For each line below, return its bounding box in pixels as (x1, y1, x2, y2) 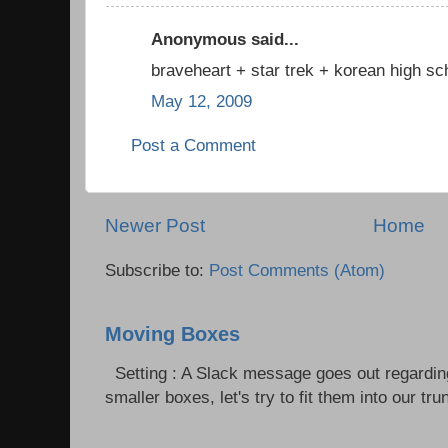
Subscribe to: (105, 259, 209, 280)
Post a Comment (131, 134, 256, 155)
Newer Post (105, 215, 205, 236)
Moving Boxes (105, 321, 240, 345)
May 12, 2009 (151, 90, 252, 111)
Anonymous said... (151, 29, 299, 49)
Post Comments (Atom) (209, 259, 385, 280)
